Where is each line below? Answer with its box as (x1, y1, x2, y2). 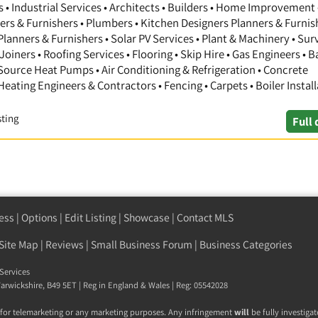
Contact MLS (177, 210, 234, 225)
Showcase (124, 210, 170, 225)
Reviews (45, 237, 84, 252)
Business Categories (199, 237, 292, 252)
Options (21, 210, 57, 225)
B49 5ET (47, 279, 77, 292)
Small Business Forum (91, 237, 192, 252)
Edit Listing (65, 210, 116, 225)
